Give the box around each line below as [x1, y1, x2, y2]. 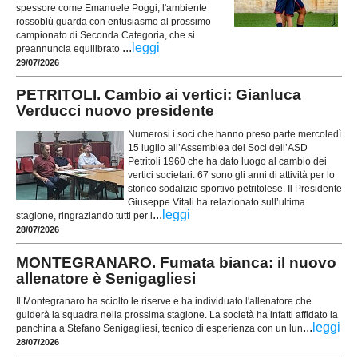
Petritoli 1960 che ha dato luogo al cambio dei [128, 155, 327, 167]
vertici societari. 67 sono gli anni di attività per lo [128, 169, 335, 181]
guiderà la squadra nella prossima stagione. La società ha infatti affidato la [16, 308, 338, 320]
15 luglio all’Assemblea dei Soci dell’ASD [128, 141, 308, 153]
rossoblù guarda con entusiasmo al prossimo [16, 15, 211, 27]
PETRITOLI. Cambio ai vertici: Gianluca [16, 86, 301, 104]
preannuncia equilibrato [16, 42, 122, 54]
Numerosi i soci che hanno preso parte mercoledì [128, 128, 341, 140]
